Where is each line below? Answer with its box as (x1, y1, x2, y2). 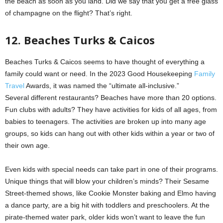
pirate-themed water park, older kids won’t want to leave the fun (5, 213, 205, 221)
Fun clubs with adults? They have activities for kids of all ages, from (5, 105, 217, 113)
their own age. (5, 141, 50, 149)
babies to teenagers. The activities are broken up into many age (5, 117, 206, 125)
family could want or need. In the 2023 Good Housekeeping (5, 69, 194, 78)
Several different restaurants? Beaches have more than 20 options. (5, 93, 217, 102)
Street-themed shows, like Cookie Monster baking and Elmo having (5, 189, 216, 197)
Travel (5, 81, 24, 90)
